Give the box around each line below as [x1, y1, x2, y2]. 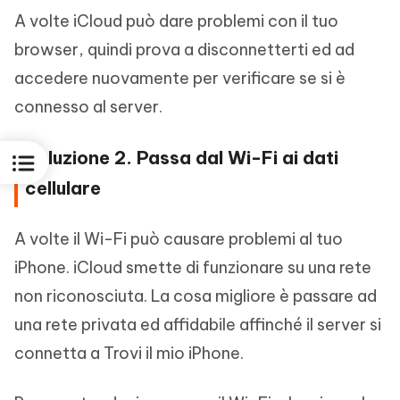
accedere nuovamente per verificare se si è [14, 68, 346, 88]
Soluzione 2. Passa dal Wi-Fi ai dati [25, 146, 338, 169]
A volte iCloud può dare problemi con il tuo [14, 11, 338, 31]
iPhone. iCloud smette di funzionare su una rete [14, 257, 371, 278]
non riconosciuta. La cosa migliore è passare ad [14, 286, 377, 306]
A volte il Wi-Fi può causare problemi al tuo [14, 229, 343, 249]
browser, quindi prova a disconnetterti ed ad [14, 39, 354, 60]
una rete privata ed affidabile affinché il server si [14, 314, 381, 335]
